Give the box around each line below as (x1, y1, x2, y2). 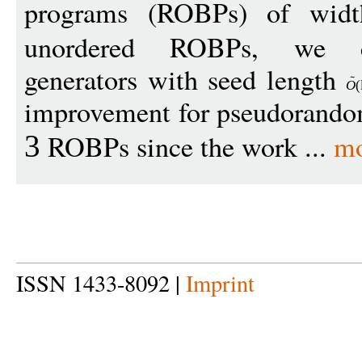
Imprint (186, 267, 255, 298)
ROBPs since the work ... (40, 128, 334, 165)
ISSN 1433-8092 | (16, 267, 186, 298)
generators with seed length (24, 61, 347, 98)
